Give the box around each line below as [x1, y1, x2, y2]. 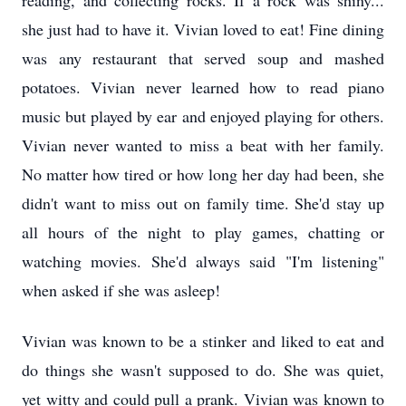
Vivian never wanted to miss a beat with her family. [22, 134, 384, 156]
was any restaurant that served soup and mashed [22, 47, 384, 69]
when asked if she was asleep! [22, 279, 220, 301]
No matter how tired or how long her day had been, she [22, 163, 384, 185]
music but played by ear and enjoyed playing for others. [22, 105, 384, 127]
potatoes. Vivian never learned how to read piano [22, 76, 384, 98]
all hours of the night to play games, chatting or [22, 221, 384, 243]
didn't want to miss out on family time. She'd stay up [22, 192, 384, 214]
